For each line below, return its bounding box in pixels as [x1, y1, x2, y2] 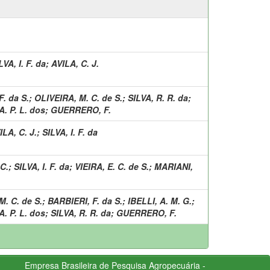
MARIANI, [154, 160, 193, 172]
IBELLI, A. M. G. [128, 194, 192, 207]
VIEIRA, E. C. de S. [75, 160, 149, 172]
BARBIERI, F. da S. [48, 194, 122, 207]
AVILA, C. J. [51, 57, 99, 69]
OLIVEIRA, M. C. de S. [34, 91, 122, 104]
